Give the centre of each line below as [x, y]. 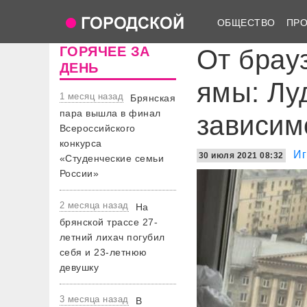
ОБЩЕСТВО [246, 22]
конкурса [81, 143]
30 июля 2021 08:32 [241, 156]
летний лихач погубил [112, 237]
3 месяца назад [94, 299]
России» [79, 173]
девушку [79, 267]
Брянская [153, 98]
